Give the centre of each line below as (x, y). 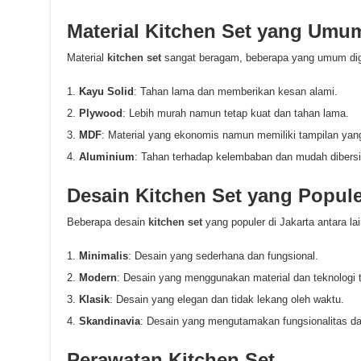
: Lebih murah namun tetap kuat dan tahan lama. (235, 113)
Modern (98, 278)
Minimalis (103, 256)
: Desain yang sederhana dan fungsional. (223, 256)
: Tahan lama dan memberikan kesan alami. (235, 91)
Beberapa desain (107, 222)
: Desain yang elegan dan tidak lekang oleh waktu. (226, 299)
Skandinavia (109, 321)
